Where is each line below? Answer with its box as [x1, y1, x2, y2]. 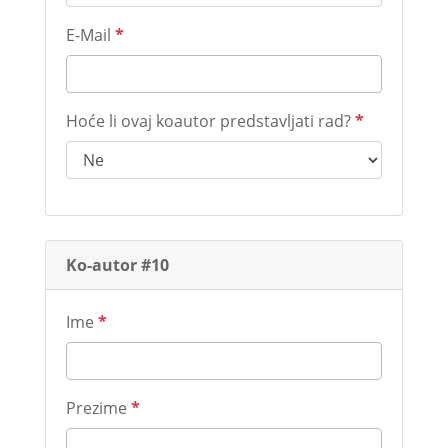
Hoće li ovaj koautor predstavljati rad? [65, 110, 355, 132]
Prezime [65, 397, 131, 419]
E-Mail [65, 24, 115, 46]
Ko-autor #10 [65, 254, 169, 276]
